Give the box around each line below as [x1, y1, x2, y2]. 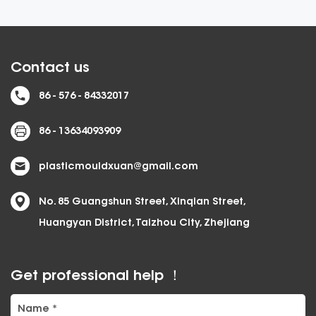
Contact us [11, 61, 90, 75]
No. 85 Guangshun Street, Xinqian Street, [39, 197, 245, 207]
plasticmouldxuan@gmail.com [39, 162, 198, 172]
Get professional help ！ [11, 269, 182, 284]
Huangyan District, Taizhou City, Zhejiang [39, 218, 250, 229]
